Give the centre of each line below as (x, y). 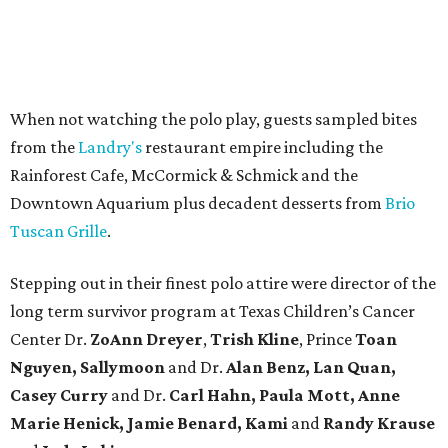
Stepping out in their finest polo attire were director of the (223, 283)
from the (44, 147)
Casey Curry (59, 395)
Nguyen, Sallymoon (87, 367)
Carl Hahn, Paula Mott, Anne (284, 395)
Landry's (110, 147)
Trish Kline (254, 339)
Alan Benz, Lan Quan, (311, 367)
